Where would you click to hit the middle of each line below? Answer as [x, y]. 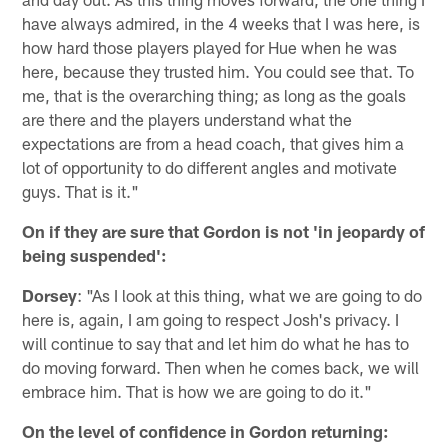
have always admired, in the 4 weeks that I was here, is [221, 23]
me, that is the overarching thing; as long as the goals [214, 95]
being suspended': [95, 255]
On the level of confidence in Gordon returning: [206, 431]
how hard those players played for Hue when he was [210, 47]
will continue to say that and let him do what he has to [216, 343]
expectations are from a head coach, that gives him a [213, 143]
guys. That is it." [81, 191]
